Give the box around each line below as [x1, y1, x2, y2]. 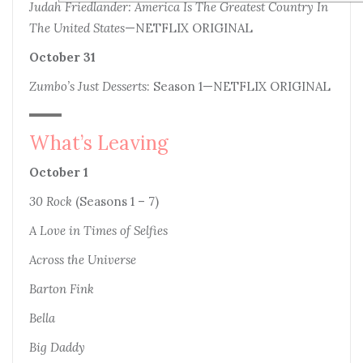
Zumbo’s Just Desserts [29, 78, 147, 94]
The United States [29, 19, 125, 36]
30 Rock [29, 193, 72, 209]
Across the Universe [29, 251, 136, 267]
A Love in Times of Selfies [29, 222, 168, 238]
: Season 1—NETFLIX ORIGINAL [147, 78, 331, 94]
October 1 [29, 164, 88, 180]
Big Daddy [29, 339, 85, 355]
